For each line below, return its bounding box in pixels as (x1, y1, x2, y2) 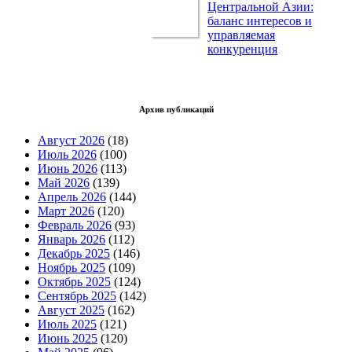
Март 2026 (38, 204, 94, 218)
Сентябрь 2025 (38, 289, 116, 303)
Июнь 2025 (38, 332, 97, 346)
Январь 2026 (38, 233, 105, 247)
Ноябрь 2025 (38, 261, 105, 275)
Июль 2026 (38, 148, 97, 162)
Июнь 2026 (38, 162, 97, 176)
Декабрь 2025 (38, 247, 110, 261)
